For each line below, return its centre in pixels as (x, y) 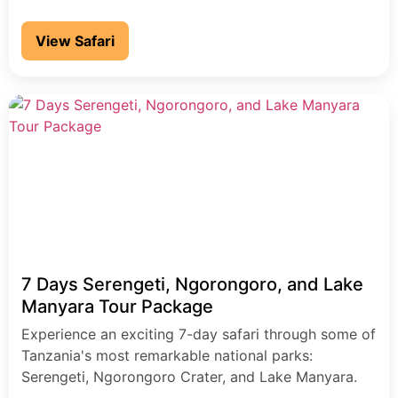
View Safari (75, 41)
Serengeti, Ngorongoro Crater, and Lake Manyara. (189, 377)
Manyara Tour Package (117, 307)
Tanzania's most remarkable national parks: (167, 356)
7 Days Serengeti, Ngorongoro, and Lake (192, 285)
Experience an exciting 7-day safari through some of (199, 334)
